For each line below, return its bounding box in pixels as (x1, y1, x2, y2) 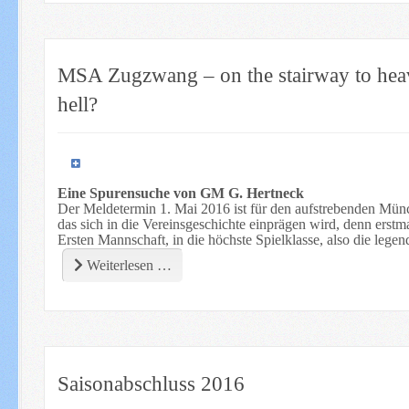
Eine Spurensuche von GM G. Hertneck (57, 185, 304, 202)
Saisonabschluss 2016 (57, 371, 245, 395)
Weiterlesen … (82, 257, 172, 274)
